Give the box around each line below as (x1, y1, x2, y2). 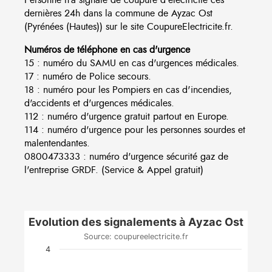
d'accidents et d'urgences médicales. (24, 96, 174, 110)
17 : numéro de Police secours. (24, 69, 151, 83)
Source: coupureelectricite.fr (84, 231, 188, 241)
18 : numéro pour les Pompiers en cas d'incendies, (24, 83, 232, 97)
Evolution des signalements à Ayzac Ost (28, 214, 244, 228)
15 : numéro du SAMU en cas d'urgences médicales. (24, 56, 239, 70)
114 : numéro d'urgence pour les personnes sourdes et (24, 123, 245, 137)
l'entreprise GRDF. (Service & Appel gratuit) (24, 163, 203, 177)
